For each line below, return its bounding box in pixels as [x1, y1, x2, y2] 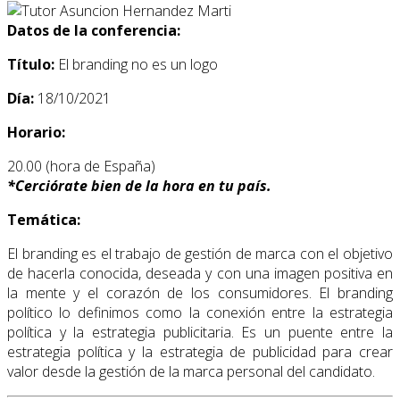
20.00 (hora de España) [7, 156, 155, 177]
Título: [7, 54, 58, 75]
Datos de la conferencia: [7, 21, 180, 41]
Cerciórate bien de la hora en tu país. [15, 176, 271, 196]
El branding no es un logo [58, 54, 218, 75]
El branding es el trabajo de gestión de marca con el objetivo [7, 244, 393, 264]
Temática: [7, 210, 80, 230]
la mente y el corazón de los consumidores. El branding [7, 283, 393, 304]
